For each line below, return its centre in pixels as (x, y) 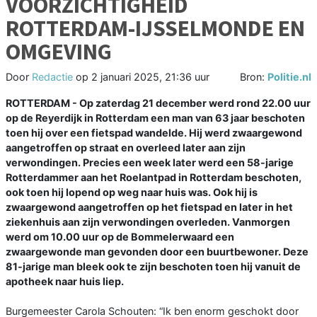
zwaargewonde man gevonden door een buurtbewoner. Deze (157, 252)
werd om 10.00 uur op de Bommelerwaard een (120, 237)
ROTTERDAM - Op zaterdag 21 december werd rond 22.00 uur (158, 103)
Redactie (52, 77)
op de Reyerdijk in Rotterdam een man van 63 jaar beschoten (155, 118)
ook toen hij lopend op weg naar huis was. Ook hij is (132, 192)
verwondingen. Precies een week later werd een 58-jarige (150, 163)
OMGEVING (59, 52)
